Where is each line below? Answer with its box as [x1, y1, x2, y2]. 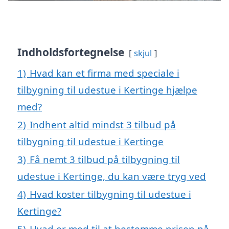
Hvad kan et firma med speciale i [30, 66, 179, 80]
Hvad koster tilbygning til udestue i [30, 188, 191, 201]
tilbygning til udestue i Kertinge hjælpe [17, 83, 197, 97]
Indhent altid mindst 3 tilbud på [30, 118, 176, 131]
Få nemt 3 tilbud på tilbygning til [30, 153, 180, 166]
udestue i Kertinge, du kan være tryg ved [17, 170, 206, 183]
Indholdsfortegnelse [17, 45, 124, 60]
